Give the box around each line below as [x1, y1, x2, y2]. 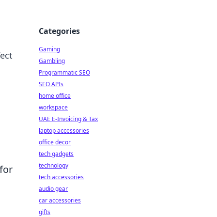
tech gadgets [39, 150, 74, 158]
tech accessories [39, 173, 84, 181]
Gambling [39, 57, 65, 65]
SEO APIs [39, 80, 63, 88]
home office [39, 92, 71, 100]
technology [39, 161, 68, 170]
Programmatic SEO [39, 68, 90, 77]
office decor [39, 138, 71, 146]
